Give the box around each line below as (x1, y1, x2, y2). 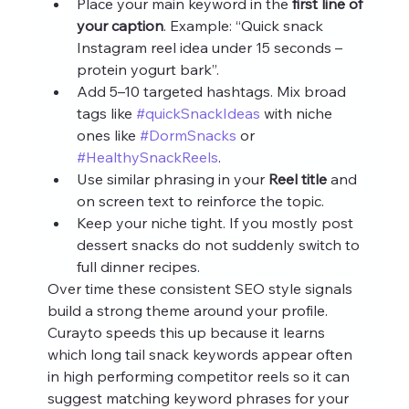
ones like (76, 125, 140, 144)
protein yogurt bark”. (76, 59, 219, 79)
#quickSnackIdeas (135, 103, 260, 122)
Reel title (267, 169, 327, 188)
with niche (259, 103, 336, 122)
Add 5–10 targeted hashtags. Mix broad (76, 81, 350, 100)
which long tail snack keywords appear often (47, 344, 356, 363)
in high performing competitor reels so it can (47, 366, 353, 385)
